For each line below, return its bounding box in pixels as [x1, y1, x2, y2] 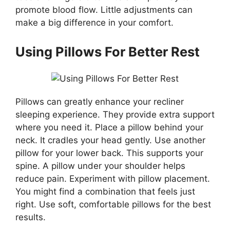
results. [15, 212, 46, 223]
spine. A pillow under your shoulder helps [15, 161, 185, 171]
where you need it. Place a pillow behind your [15, 122, 203, 133]
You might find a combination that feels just [15, 186, 195, 197]
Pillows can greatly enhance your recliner [15, 97, 184, 107]
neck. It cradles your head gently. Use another [15, 135, 205, 146]
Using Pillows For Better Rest [15, 44, 200, 60]
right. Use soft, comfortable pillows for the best [15, 199, 211, 210]
